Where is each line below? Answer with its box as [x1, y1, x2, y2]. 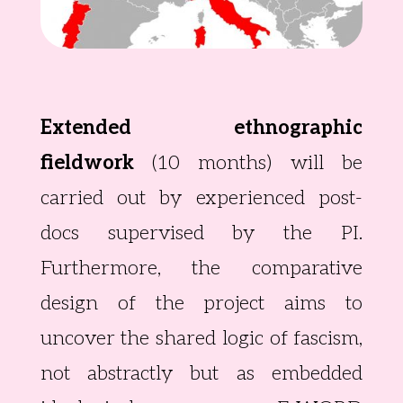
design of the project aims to [40, 291, 363, 316]
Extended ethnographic [40, 116, 363, 140]
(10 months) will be [133, 151, 363, 175]
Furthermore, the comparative [40, 256, 363, 281]
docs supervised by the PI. [40, 221, 363, 246]
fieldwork [40, 151, 134, 175]
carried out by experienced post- [40, 186, 363, 210]
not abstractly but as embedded [40, 362, 363, 386]
